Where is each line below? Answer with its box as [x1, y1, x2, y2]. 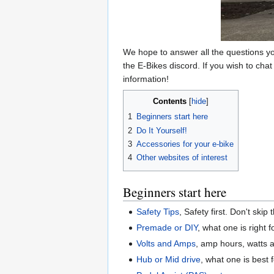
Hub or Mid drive [136, 254, 201, 265]
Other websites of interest [136, 153, 228, 163]
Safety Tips [136, 206, 180, 217]
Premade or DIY [136, 222, 198, 232]
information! [123, 74, 169, 84]
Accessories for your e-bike [136, 139, 234, 149]
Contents [153, 97, 187, 106]
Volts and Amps [136, 239, 196, 249]
